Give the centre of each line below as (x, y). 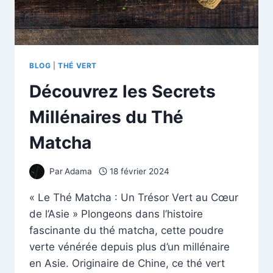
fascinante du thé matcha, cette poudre (126, 230)
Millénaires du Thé (106, 117)
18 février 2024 (139, 171)
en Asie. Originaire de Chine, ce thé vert (127, 263)
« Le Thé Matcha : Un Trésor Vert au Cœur (134, 197)
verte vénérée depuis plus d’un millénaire (129, 246)
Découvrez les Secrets (122, 92)
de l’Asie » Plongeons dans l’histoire (116, 214)
